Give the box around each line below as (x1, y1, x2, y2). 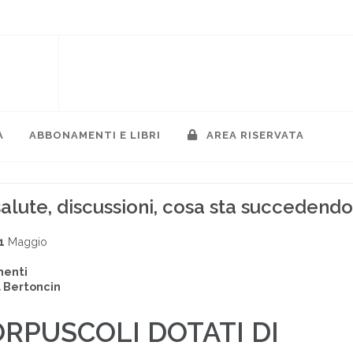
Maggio (5, 235, 47, 248)
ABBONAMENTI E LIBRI (29, 129, 161, 141)
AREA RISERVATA (203, 129, 304, 141)
